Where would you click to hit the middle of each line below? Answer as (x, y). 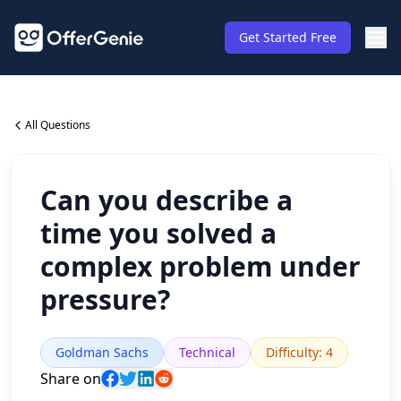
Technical (207, 352)
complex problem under (200, 266)
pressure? (105, 299)
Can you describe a (166, 200)
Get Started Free (288, 37)
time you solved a (158, 233)
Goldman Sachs (102, 352)
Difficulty (292, 352)
